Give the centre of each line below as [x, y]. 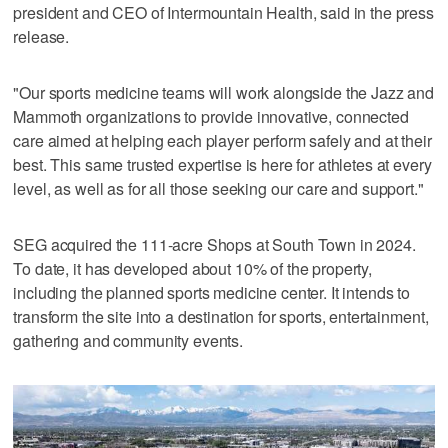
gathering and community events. [128, 340]
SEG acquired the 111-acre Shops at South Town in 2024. [214, 244]
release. [41, 36]
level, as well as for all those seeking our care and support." [218, 188]
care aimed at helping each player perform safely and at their [222, 140]
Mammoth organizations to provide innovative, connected [211, 116]
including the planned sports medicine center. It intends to [212, 292]
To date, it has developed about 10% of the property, [193, 268]
